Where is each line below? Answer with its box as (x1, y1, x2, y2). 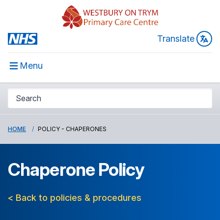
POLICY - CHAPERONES (38, 125, 107, 133)
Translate (157, 33, 194, 44)
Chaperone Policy (8, 159, 144, 180)
